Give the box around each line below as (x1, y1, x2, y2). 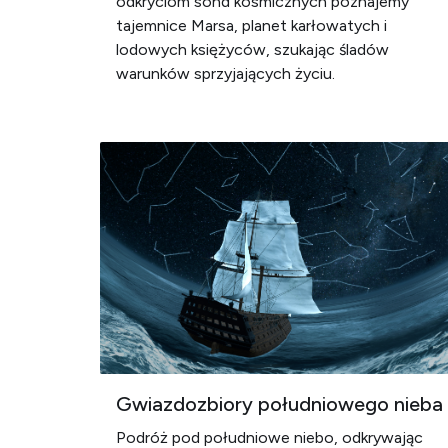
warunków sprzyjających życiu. (116, 64, 335, 83)
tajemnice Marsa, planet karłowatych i (116, 16, 387, 35)
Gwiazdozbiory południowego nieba (116, 392, 443, 416)
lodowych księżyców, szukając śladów (116, 40, 389, 59)
